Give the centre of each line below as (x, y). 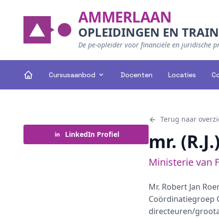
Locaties (182, 75)
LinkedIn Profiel (92, 134)
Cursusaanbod (72, 75)
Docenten (137, 75)
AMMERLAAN (125, 17)
